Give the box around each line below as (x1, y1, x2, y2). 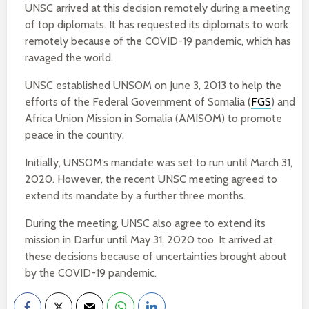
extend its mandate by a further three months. (25, 189, 246, 202)
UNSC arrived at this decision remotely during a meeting (25, 1, 290, 14)
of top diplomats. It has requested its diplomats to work (25, 18, 288, 31)
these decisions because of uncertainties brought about (25, 250, 287, 263)
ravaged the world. (25, 51, 113, 64)
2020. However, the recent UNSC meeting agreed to (25, 172, 277, 186)
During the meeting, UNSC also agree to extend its (25, 217, 266, 230)
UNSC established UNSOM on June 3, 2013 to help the (25, 79, 281, 92)
